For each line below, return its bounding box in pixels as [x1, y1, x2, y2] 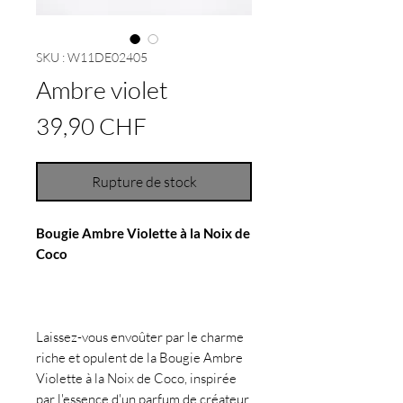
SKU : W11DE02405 [36, 49, 148, 66]
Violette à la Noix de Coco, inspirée [36, 370, 237, 388]
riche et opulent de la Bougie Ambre [36, 349, 243, 367]
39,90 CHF [36, 112, 147, 141]
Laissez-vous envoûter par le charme [36, 328, 244, 346]
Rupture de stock [91, 173, 197, 192]
